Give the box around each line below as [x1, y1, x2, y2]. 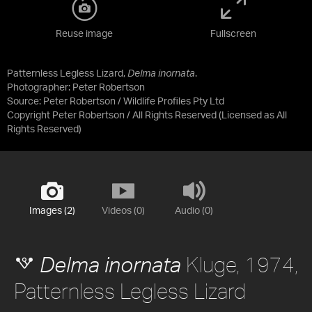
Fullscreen [210, 29, 256, 40]
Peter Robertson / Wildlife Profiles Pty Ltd [43, 97, 224, 107]
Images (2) [29, 206, 75, 217]
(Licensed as [219, 111, 276, 121]
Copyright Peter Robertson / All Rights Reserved [7, 111, 217, 121]
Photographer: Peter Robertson [7, 83, 145, 93]
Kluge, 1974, [181, 252, 298, 277]
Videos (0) [101, 206, 145, 217]
